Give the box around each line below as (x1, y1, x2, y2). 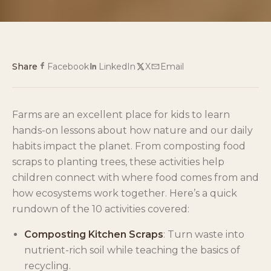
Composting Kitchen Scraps (24, 228, 163, 240)
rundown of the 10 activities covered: (12, 203, 189, 215)
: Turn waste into (163, 228, 244, 240)
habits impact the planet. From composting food (12, 140, 246, 152)
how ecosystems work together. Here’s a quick (12, 187, 237, 199)
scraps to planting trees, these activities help (12, 155, 224, 168)
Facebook (47, 60, 89, 72)
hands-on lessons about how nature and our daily (12, 124, 253, 136)
